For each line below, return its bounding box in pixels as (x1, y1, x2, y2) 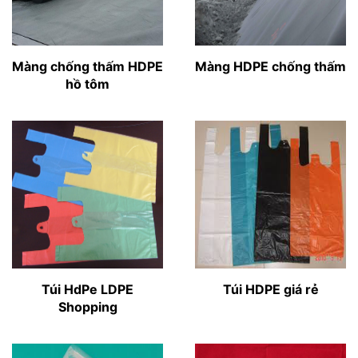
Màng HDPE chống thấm (195, 58, 346, 74)
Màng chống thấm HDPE (12, 58, 163, 74)
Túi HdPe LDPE (42, 281, 133, 297)
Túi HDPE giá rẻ (222, 281, 319, 297)
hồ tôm (66, 76, 109, 92)
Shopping (58, 299, 117, 315)
